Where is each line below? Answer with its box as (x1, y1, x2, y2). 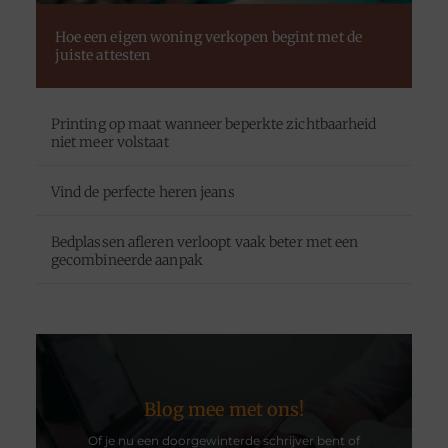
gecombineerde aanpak (50, 251, 203, 270)
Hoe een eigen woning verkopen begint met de (54, 27, 362, 46)
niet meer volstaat (50, 133, 169, 152)
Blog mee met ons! (143, 398, 305, 422)
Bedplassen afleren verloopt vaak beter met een (50, 233, 359, 252)
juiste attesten (54, 45, 151, 64)
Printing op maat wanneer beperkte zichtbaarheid (50, 115, 377, 134)
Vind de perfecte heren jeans (50, 183, 235, 202)
